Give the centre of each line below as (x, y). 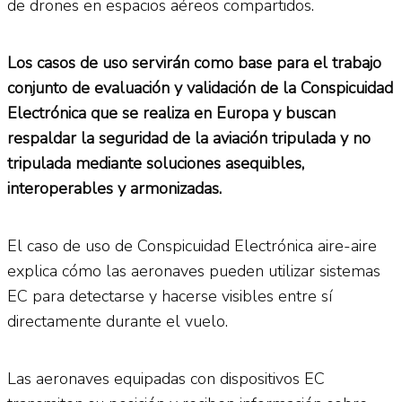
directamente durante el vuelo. (118, 321)
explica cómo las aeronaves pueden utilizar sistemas (194, 271)
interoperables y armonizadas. (114, 188)
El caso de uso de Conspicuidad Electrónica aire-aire (192, 245)
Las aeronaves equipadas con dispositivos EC (166, 378)
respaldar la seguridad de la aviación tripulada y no (189, 138)
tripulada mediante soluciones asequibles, (156, 163)
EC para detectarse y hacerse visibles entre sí (170, 296)
